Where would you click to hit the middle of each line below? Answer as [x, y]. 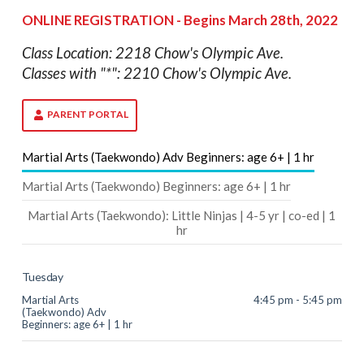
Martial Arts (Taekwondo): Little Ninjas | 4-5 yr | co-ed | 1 [182, 215]
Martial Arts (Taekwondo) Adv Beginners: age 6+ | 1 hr [168, 156]
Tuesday [42, 276]
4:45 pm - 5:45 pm [298, 299]
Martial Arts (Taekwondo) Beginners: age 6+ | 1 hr [156, 186]
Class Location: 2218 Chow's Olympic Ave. [154, 53]
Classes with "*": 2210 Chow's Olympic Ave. [156, 74]
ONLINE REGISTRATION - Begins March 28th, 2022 [180, 19]
